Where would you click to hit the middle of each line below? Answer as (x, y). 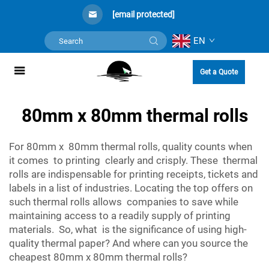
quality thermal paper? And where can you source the (128, 243)
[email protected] (144, 14)
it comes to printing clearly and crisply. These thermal (133, 160)
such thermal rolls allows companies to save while (125, 202)
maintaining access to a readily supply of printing (121, 216)
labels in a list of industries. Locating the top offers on (131, 188)
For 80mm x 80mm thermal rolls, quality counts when (132, 147)
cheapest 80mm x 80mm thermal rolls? (98, 257)
